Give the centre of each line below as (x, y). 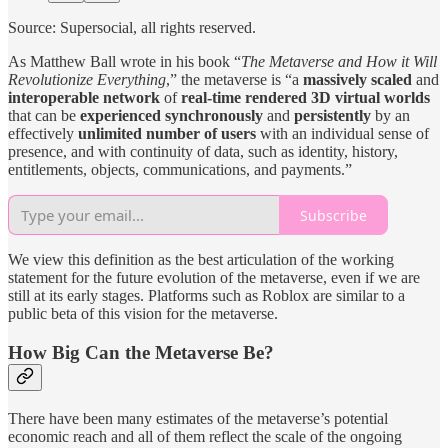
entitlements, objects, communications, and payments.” (180, 170)
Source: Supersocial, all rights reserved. (132, 28)
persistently (332, 116)
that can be (44, 116)
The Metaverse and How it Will (339, 62)
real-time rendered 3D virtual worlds (305, 98)
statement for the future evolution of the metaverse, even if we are (214, 278)
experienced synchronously (171, 116)
